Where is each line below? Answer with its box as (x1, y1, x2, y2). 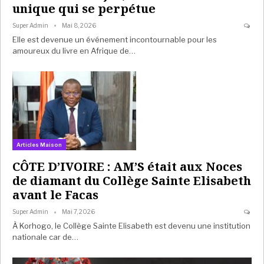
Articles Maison (16, 141, 62, 148)
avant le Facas (12, 187, 98, 203)
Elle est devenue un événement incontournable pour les (12, 35, 217, 45)
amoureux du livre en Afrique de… (12, 46, 136, 56)
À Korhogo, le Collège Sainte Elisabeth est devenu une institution (12, 221, 250, 231)
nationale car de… (12, 232, 78, 242)
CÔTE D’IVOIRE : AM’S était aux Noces (12, 159, 242, 175)
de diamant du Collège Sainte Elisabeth (12, 173, 251, 189)
